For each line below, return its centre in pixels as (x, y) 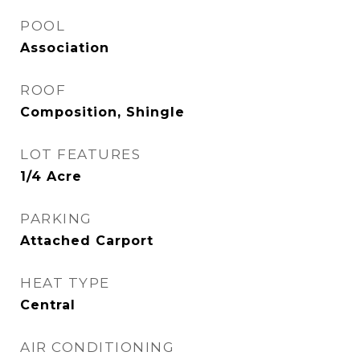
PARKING (56, 219)
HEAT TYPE (65, 283)
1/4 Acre (51, 176)
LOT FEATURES (80, 154)
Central (48, 305)
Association (65, 48)
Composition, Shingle (102, 112)
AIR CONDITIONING (97, 347)
